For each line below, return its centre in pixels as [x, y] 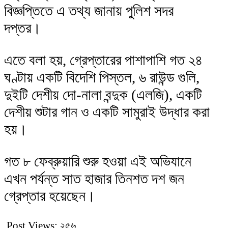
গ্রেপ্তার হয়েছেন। [50, 196]
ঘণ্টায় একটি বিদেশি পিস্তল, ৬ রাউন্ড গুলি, [102, 77]
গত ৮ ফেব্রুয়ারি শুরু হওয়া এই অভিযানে [98, 161]
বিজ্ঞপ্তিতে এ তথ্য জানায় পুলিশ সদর [89, 10]
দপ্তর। [23, 28]
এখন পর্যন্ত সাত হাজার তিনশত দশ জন [94, 178]
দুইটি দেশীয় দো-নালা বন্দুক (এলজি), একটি [103, 94]
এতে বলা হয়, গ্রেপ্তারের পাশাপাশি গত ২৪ [103, 60]
